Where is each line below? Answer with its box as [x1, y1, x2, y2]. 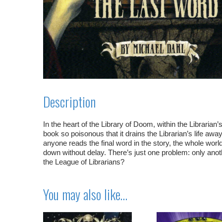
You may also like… [43, 184, 127, 204]
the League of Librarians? [43, 157, 124, 166]
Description [43, 91, 96, 111]
